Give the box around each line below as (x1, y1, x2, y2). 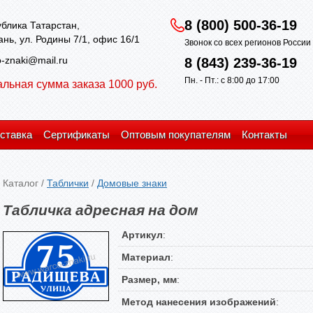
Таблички (47, 177, 89, 189)
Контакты (242, 129, 287, 140)
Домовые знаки (97, 177, 167, 189)
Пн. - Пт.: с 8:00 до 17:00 (184, 75, 279, 85)
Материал (122, 252, 170, 263)
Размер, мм (122, 274, 177, 285)
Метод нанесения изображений (122, 296, 276, 307)
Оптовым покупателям (121, 129, 231, 140)
